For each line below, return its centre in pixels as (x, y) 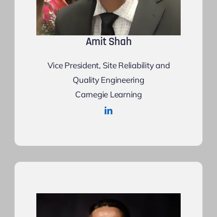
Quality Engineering (108, 80)
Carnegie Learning (108, 94)
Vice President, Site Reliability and (108, 65)
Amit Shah (108, 42)
